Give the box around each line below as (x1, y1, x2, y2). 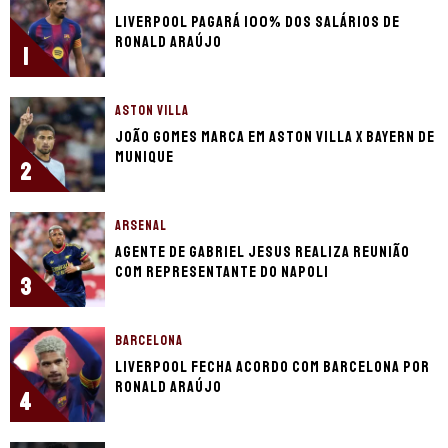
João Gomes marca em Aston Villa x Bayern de (115, 126, 435, 147)
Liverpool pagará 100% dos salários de (115, 11, 400, 32)
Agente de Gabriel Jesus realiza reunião (115, 241, 410, 262)
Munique (115, 146, 174, 167)
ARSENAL (115, 216, 167, 234)
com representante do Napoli (115, 261, 329, 282)
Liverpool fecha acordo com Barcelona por (115, 356, 430, 377)
